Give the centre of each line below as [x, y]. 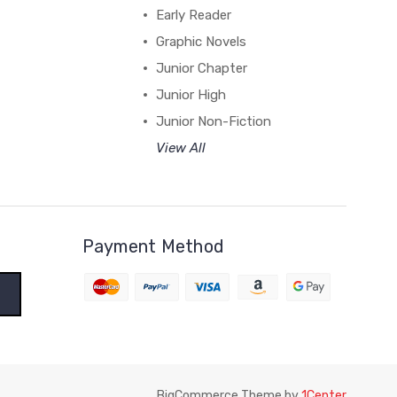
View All [180, 148]
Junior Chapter [201, 68]
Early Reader [193, 15]
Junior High [191, 95]
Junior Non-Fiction [213, 121]
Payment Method [153, 246]
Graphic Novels [201, 42]
